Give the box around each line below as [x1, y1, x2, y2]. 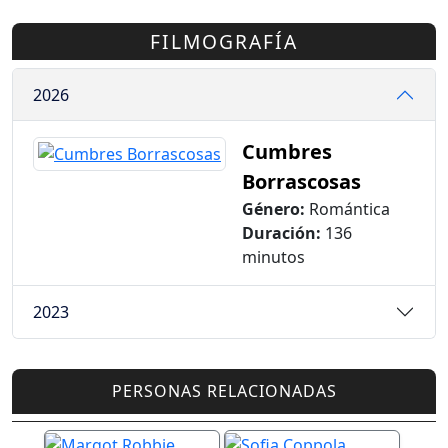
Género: [242, 198, 305, 221]
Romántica [305, 198, 390, 221]
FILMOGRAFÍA [150, 27, 298, 55]
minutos [242, 246, 305, 269]
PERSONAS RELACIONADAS [111, 380, 337, 403]
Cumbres [242, 138, 332, 166]
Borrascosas [242, 168, 361, 196]
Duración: [242, 222, 321, 245]
